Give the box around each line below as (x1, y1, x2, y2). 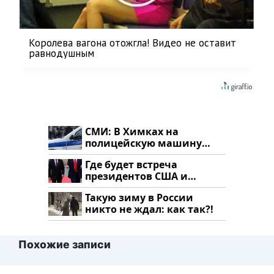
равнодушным (29, 46, 94, 61)
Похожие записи (18, 238, 111, 251)
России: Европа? (85, 181, 168, 195)
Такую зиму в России (85, 191, 193, 205)
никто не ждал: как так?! (85, 202, 213, 217)
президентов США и (85, 169, 188, 183)
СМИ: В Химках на (85, 125, 179, 139)
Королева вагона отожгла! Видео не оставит (29, 36, 236, 50)
